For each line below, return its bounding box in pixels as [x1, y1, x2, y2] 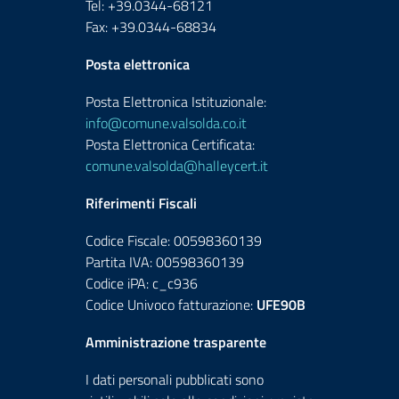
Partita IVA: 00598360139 [85, 251, 244, 273]
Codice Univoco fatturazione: [85, 294, 256, 315]
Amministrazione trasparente [85, 331, 266, 353]
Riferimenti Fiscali [85, 192, 197, 214]
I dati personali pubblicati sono [85, 369, 264, 390]
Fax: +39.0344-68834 [85, 16, 216, 37]
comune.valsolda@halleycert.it [85, 155, 268, 176]
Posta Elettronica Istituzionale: [85, 91, 266, 112]
